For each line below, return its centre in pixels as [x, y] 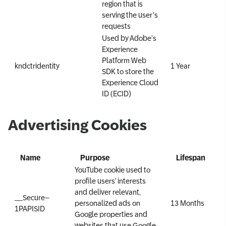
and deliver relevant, [108, 191]
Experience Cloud [130, 82]
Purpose [95, 157]
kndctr [25, 66]
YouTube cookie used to [112, 169]
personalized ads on [107, 203]
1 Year [180, 66]
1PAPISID [30, 208]
